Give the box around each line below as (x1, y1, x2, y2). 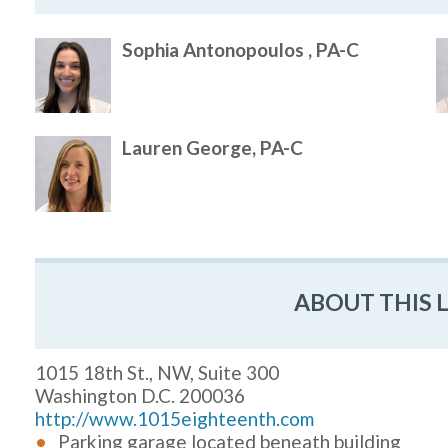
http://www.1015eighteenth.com (35, 407, 315, 431)
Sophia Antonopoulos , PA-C (122, 37, 360, 61)
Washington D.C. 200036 (35, 384, 246, 408)
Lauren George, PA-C (122, 136, 304, 160)
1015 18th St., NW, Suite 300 (35, 361, 280, 385)
